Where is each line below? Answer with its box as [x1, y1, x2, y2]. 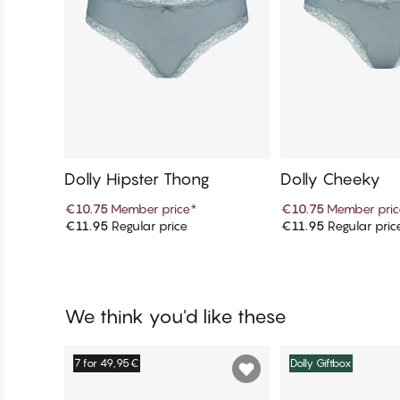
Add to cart [138, 225, 196, 239]
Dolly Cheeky [280, 170, 381, 189]
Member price [111, 201, 190, 217]
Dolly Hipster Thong [64, 170, 210, 189]
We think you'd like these [64, 305, 287, 329]
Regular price [108, 218, 187, 234]
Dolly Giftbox [290, 356, 353, 371]
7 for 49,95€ [74, 356, 139, 371]
